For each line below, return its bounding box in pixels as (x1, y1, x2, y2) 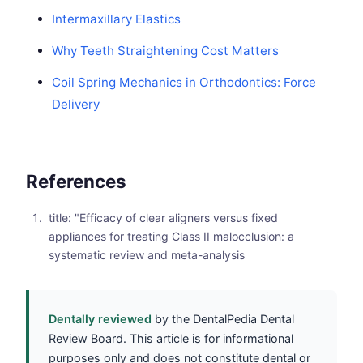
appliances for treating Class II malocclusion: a (49, 229, 294, 244)
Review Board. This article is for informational (49, 331, 293, 346)
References (26, 170, 126, 193)
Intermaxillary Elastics (52, 11, 181, 28)
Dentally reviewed (49, 312, 152, 327)
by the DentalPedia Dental (152, 312, 294, 327)
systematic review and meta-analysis (49, 248, 245, 263)
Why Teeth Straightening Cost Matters (52, 43, 279, 59)
